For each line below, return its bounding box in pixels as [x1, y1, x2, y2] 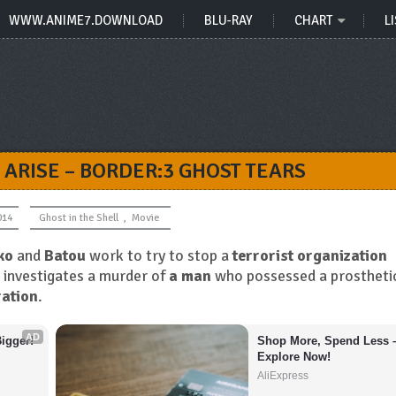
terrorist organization [232, 246, 387, 265]
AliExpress [256, 369, 308, 382]
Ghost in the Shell [39, 211, 118, 225]
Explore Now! [256, 350, 331, 363]
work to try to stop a [86, 246, 232, 265]
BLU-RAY [204, 12, 253, 28]
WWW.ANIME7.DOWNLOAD [9, 12, 163, 28]
